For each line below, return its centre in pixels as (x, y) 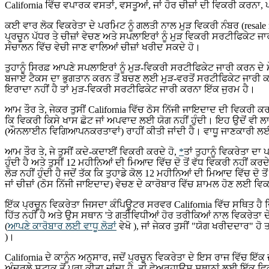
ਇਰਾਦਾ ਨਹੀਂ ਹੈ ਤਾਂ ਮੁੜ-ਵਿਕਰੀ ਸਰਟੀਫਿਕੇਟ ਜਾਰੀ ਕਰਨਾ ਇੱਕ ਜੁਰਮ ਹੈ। (130, 89)
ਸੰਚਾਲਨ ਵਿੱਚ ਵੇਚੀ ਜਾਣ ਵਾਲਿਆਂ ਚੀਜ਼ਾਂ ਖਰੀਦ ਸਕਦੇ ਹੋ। (103, 47)
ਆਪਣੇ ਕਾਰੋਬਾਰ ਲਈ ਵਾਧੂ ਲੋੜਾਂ (62, 226)
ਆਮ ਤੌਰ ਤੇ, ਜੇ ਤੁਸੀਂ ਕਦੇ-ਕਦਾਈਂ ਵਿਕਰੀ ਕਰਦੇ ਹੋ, (92, 151)
